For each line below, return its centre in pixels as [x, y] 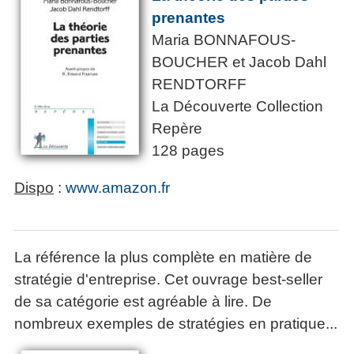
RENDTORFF [199, 85]
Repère [177, 129]
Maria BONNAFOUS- [224, 40]
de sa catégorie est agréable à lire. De [143, 302]
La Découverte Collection [237, 107]
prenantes [188, 18]
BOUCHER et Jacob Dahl [239, 62]
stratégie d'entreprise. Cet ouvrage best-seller [168, 280]
